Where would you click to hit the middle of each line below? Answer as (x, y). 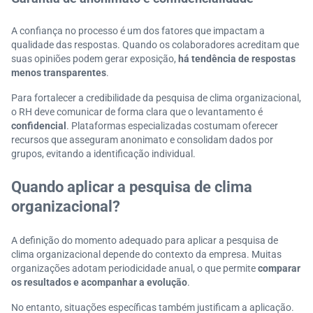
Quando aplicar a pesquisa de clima (132, 187)
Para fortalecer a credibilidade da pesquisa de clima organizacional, (156, 98)
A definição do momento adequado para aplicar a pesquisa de (145, 240)
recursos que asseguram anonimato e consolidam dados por (142, 140)
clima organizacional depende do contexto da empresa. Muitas (146, 254)
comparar (279, 268)
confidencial (39, 126)
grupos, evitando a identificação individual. (103, 154)
